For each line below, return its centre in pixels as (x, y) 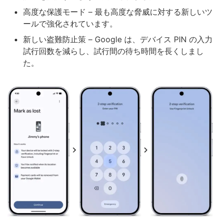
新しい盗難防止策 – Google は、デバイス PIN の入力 (118, 40)
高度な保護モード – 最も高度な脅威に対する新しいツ (118, 12)
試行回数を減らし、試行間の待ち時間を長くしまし (113, 51)
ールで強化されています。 (70, 24)
